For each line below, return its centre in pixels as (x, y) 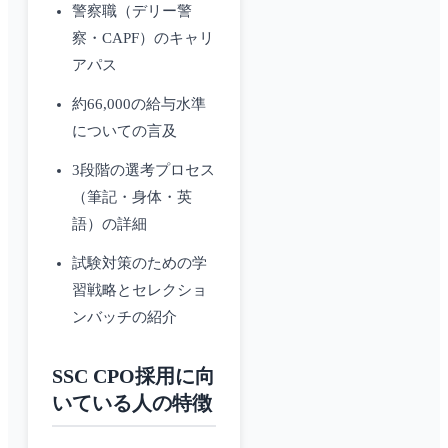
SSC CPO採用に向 (133, 376)
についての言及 (124, 131)
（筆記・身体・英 (132, 197)
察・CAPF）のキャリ (143, 38)
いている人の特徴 (132, 403)
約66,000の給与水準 (139, 104)
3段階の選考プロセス (143, 170)
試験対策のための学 (139, 263)
